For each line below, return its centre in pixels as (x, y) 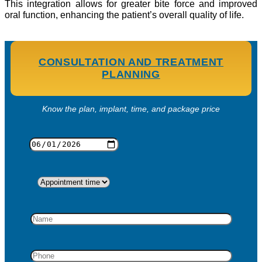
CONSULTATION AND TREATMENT (131, 62)
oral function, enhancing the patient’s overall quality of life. (124, 15)
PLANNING (131, 75)
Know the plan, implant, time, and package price (131, 109)
